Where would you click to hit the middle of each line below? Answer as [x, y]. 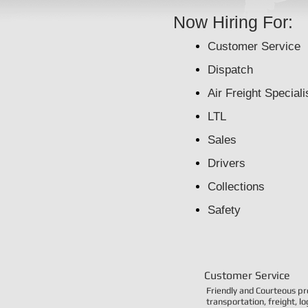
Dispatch [230, 70]
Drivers [227, 163]
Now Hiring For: [233, 22]
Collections [236, 187]
